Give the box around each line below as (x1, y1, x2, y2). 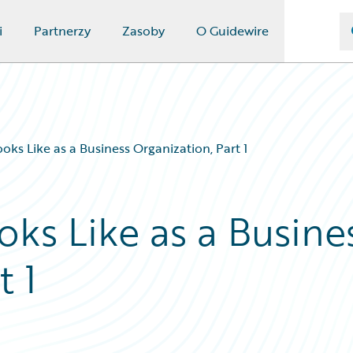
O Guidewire (195, 21, 269, 40)
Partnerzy (33, 21, 91, 40)
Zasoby (121, 21, 165, 40)
